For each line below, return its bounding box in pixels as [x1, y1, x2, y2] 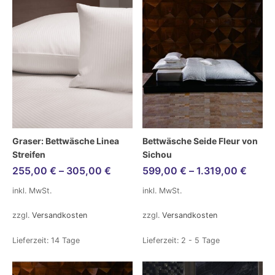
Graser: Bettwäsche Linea [12, 135, 119, 146]
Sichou [142, 149, 172, 160]
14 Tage [51, 236, 80, 246]
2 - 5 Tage [181, 236, 220, 246]
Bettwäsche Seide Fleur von [142, 135, 258, 146]
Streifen [12, 149, 45, 160]
